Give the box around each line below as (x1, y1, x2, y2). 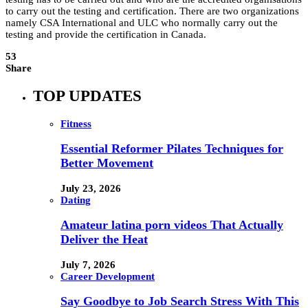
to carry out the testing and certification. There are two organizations (5, 5, 299, 17)
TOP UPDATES (33, 87, 142, 104)
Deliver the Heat (60, 232, 148, 247)
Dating (60, 194, 91, 206)
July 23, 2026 (60, 182, 121, 194)
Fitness (60, 118, 91, 129)
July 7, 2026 (60, 258, 115, 270)
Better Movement (60, 156, 153, 170)
